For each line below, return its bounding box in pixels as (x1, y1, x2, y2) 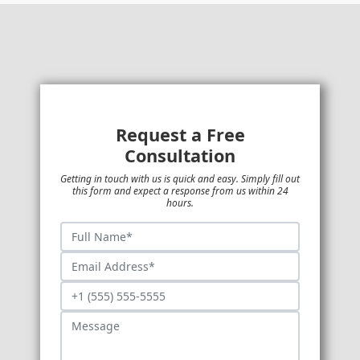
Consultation (125, 143, 235, 167)
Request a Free (115, 122, 245, 146)
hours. (166, 195, 194, 210)
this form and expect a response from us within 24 (72, 183, 288, 198)
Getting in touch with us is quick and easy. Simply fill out (60, 171, 300, 186)
